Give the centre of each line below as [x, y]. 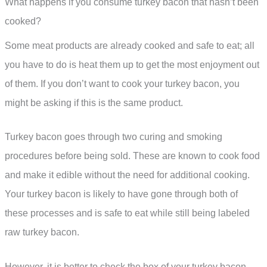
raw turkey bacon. [42, 232]
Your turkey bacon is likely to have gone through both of [121, 194]
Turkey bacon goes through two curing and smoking [114, 137]
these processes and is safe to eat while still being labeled [127, 213]
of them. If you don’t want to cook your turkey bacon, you [122, 83]
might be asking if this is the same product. [94, 103]
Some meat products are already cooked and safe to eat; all [130, 45]
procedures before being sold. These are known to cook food [132, 156]
